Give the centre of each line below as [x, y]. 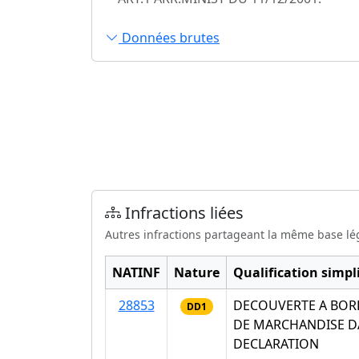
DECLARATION [276, 343]
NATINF [136, 272]
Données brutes [169, 38]
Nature [197, 272]
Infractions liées [182, 212]
